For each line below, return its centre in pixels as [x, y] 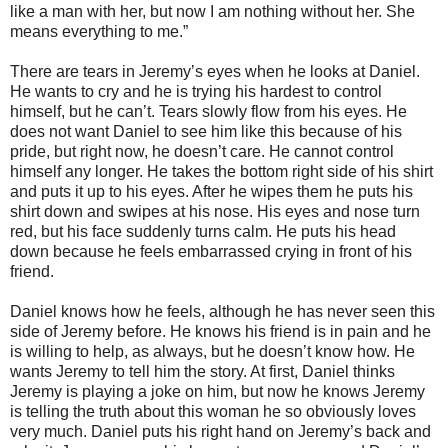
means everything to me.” [101, 31]
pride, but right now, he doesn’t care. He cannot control [202, 151]
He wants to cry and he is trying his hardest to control [196, 91]
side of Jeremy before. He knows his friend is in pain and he [220, 331]
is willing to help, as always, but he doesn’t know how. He [212, 351]
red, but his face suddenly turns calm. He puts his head [203, 231]
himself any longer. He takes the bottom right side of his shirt [221, 171]
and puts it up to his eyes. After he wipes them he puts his [211, 191]
